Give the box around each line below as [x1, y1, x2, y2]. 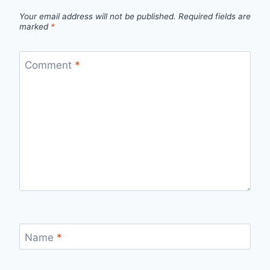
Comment [24, 58, 75, 71]
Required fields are [178, 11, 251, 22]
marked [19, 22, 51, 32]
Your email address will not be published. [19, 11, 176, 22]
